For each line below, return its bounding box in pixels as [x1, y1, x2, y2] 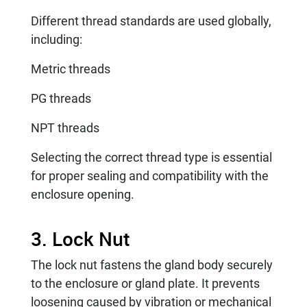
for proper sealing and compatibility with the [31, 168, 269, 183]
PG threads [31, 90, 91, 106]
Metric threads [31, 61, 110, 76]
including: [31, 32, 82, 47]
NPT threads [31, 120, 99, 135]
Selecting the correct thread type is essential [31, 149, 272, 164]
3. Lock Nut [31, 225, 130, 251]
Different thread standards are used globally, [31, 13, 271, 28]
